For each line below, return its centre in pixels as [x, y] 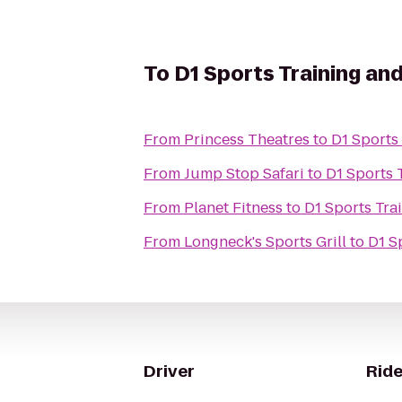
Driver [169, 371]
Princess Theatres [247, 140]
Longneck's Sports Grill [265, 242]
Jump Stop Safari [244, 174]
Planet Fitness [233, 208]
